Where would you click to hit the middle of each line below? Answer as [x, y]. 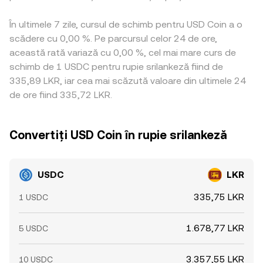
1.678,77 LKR [215, 228]
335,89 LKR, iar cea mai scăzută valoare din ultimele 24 [128, 81]
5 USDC [33, 228]
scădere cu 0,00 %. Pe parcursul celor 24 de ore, [113, 38]
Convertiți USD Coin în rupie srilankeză [118, 135]
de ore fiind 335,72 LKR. [61, 95]
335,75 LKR [219, 197]
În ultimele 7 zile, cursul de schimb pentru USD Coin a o [126, 24]
